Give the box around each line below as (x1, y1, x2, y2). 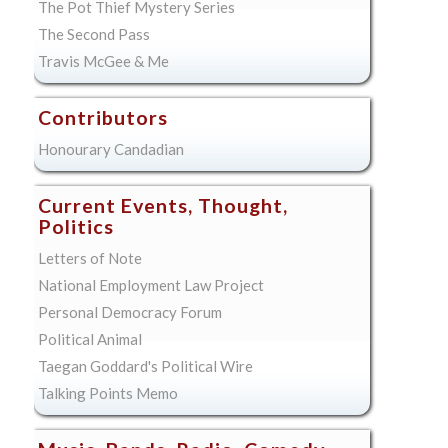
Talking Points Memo (37, 384, 178, 403)
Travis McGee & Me (37, 52, 169, 71)
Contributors (37, 106, 168, 130)
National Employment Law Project (37, 276, 264, 295)
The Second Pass (37, 25, 150, 44)
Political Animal (37, 330, 142, 349)
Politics (37, 215, 114, 239)
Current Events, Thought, (37, 194, 288, 218)
